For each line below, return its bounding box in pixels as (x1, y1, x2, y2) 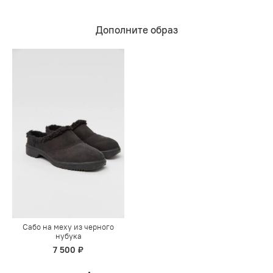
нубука (55, 231, 82, 241)
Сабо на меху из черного (23, 222, 114, 232)
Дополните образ (95, 23, 178, 37)
